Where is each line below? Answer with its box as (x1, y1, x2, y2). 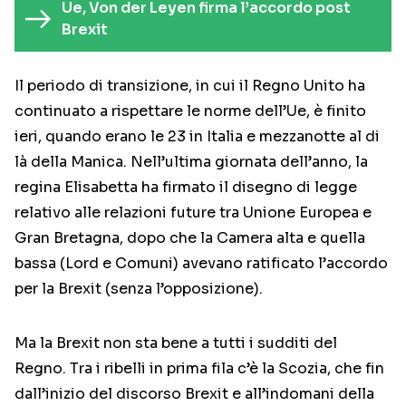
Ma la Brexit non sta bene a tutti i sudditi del (14, 333, 337, 353)
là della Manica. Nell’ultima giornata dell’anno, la (14, 152, 368, 172)
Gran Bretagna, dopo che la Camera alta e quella (14, 228, 365, 248)
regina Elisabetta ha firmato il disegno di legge (14, 178, 357, 198)
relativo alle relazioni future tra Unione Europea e (14, 203, 372, 223)
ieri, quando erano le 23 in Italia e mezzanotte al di (14, 127, 380, 147)
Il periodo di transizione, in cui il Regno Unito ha (14, 76, 365, 96)
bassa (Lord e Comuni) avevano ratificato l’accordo (14, 254, 388, 274)
